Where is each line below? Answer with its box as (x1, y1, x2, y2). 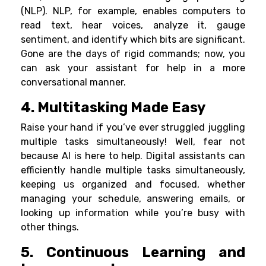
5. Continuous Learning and (21, 244, 245, 261)
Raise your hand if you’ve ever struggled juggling (21, 122, 245, 134)
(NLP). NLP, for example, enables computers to (21, 5, 245, 17)
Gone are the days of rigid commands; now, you (21, 48, 245, 60)
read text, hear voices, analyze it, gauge (21, 20, 245, 31)
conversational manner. (21, 77, 126, 88)
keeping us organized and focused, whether (21, 179, 245, 191)
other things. (21, 221, 79, 233)
